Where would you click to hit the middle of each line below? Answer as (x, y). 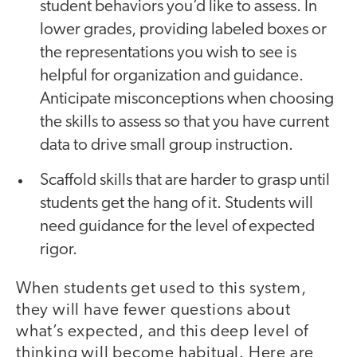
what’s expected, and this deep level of (163, 332)
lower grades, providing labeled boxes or (183, 30)
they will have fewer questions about (153, 311)
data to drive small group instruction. (168, 146)
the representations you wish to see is (168, 53)
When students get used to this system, (161, 289)
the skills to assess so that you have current (184, 123)
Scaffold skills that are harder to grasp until (185, 181)
